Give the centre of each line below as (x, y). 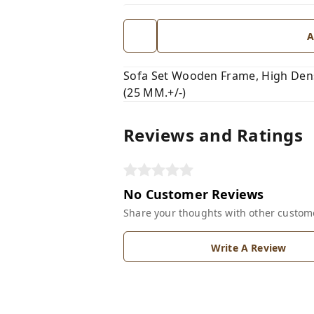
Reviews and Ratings (213, 135)
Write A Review (248, 248)
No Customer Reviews (194, 194)
